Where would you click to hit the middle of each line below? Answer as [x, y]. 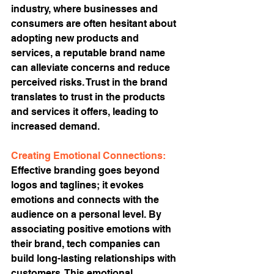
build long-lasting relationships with [95, 258]
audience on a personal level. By [87, 214]
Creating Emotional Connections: [88, 156]
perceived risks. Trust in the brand [91, 82]
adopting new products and [76, 38]
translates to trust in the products [89, 97]
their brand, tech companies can [87, 244]
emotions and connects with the [86, 200]
